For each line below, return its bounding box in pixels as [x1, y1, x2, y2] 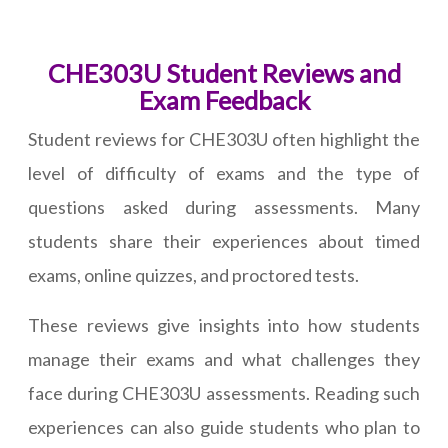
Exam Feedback [138, 85, 310, 116]
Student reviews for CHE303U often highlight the [28, 128, 420, 151]
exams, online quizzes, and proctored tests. [28, 264, 359, 287]
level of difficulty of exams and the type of [28, 162, 420, 185]
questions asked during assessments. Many [28, 196, 420, 219]
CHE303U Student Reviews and [47, 58, 401, 89]
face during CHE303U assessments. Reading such [28, 382, 420, 405]
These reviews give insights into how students [28, 314, 420, 337]
